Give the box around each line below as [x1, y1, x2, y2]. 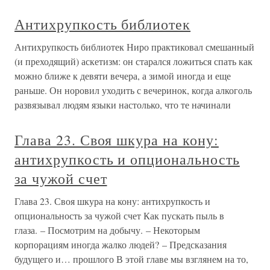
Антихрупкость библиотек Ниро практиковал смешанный [14, 40, 254, 54]
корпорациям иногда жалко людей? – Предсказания [14, 238, 227, 251]
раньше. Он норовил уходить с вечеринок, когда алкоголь [14, 84, 252, 97]
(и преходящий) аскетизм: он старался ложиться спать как [14, 55, 253, 68]
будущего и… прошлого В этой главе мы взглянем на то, [14, 253, 248, 266]
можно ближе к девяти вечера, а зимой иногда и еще [14, 69, 231, 83]
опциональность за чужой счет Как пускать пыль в [14, 209, 224, 222]
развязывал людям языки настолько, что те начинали [14, 98, 231, 111]
